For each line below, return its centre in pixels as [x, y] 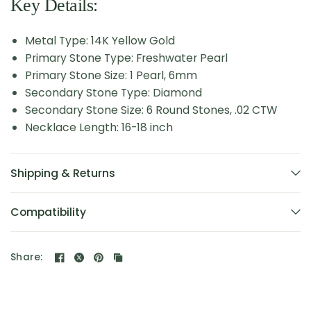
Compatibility [48, 212]
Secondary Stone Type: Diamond [114, 92]
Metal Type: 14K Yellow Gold [100, 40]
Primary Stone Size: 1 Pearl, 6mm [111, 75]
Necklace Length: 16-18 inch [99, 127]
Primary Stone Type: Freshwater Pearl [126, 58]
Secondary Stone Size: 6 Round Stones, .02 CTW [151, 110]
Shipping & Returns [63, 173]
